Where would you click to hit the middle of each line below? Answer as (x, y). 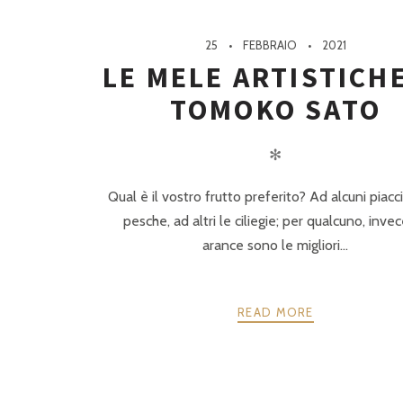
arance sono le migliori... (276, 245)
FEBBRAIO (269, 45)
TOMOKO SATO (275, 109)
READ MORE (276, 313)
